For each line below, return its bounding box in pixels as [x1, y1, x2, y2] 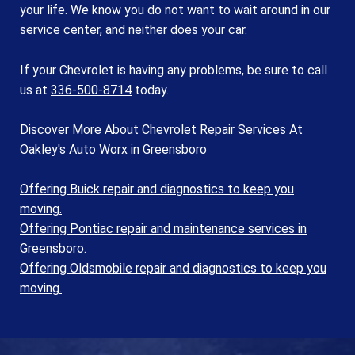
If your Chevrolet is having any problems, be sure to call [20, 62, 327, 78]
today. [132, 82, 169, 97]
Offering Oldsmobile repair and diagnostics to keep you [20, 261, 326, 277]
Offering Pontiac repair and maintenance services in [20, 221, 307, 237]
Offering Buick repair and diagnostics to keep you [20, 181, 294, 197]
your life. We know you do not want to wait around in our [20, 2, 330, 17]
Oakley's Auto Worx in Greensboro [20, 142, 207, 158]
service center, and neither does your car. [20, 22, 247, 37]
